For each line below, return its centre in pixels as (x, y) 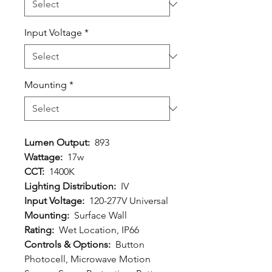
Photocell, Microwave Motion (87, 259)
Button (130, 244)
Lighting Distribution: (73, 186)
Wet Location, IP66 (98, 230)
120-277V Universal (129, 201)
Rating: (40, 230)
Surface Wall (99, 215)
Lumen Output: (59, 142)
